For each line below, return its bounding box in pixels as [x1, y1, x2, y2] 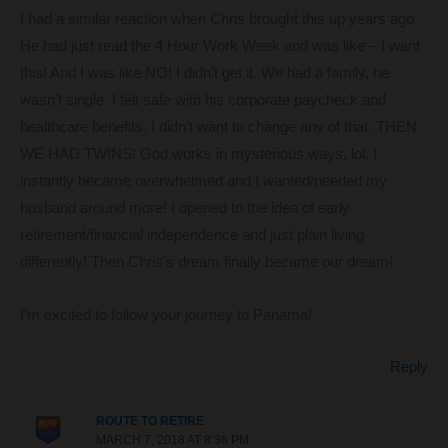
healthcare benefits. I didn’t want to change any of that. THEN [20, 119, 417, 136]
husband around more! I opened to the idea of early [20, 200, 350, 217]
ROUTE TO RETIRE [95, 413, 204, 428]
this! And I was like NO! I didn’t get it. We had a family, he [20, 65, 389, 82]
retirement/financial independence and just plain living [20, 227, 364, 244]
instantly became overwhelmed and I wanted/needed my [20, 173, 387, 190]
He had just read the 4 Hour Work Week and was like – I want [20, 38, 420, 55]
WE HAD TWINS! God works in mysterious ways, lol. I [20, 146, 377, 163]
